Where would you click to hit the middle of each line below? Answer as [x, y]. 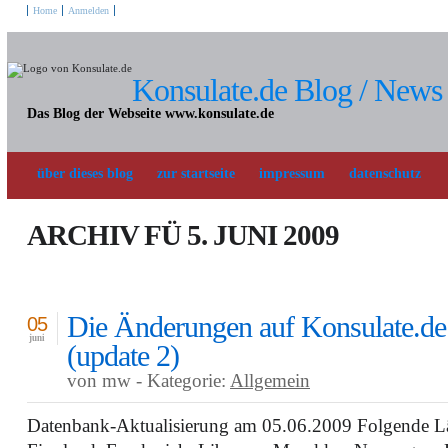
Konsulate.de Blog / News [287, 90]
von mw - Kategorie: [148, 380]
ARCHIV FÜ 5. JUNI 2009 [183, 235]
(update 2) [123, 355]
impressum [292, 173]
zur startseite [196, 173]
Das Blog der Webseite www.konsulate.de [150, 113]
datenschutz [385, 173]
